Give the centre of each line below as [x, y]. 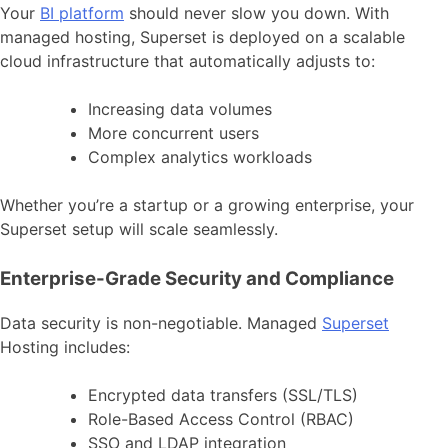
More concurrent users [173, 132]
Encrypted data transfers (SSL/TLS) [223, 395]
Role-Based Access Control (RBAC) [221, 419]
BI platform [82, 12]
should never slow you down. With [256, 12]
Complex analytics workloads [200, 156]
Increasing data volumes [180, 108]
